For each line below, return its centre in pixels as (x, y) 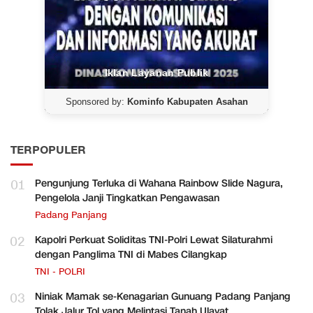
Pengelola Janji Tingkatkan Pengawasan (127, 198)
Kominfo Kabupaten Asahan (187, 101)
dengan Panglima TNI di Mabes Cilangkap (131, 254)
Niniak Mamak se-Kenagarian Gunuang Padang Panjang (163, 296)
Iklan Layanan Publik (156, 72)
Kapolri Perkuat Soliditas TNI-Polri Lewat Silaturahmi (154, 240)
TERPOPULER (48, 150)
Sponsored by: (96, 101)
